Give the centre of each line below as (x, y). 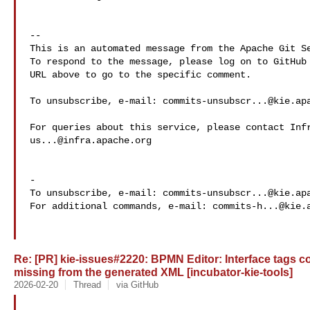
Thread (87, 285)
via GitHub (137, 285)
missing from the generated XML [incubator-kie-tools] (153, 272)
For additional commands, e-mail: (121, 206)
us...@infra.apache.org (91, 140)
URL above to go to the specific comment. (140, 75)
